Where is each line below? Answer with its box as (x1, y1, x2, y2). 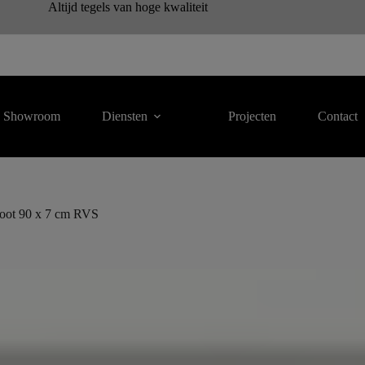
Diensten (102, 109, 148, 123)
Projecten (228, 109, 277, 123)
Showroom (3, 109, 61, 123)
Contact (318, 109, 358, 123)
